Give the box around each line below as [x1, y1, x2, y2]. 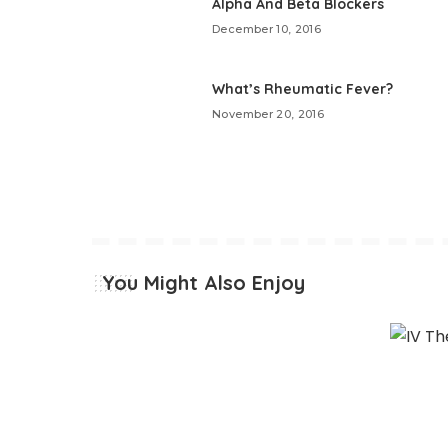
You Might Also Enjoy [102, 270, 305, 296]
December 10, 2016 [212, 22, 321, 37]
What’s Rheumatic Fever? [212, 79, 394, 98]
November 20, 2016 [212, 106, 324, 121]
